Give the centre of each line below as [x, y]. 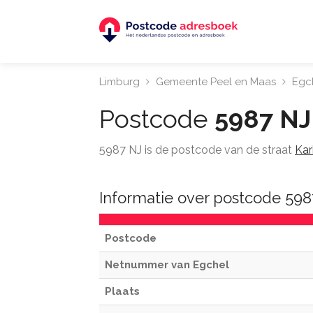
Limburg [119, 82]
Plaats [122, 291]
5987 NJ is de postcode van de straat [197, 150]
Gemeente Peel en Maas [216, 82]
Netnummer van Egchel [167, 265]
